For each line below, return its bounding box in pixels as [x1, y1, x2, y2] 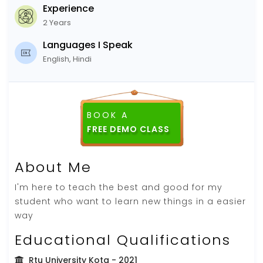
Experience [43, 1, 94, 15]
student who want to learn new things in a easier [15, 195, 246, 207]
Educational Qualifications [15, 230, 231, 249]
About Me [15, 157, 92, 177]
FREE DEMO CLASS [86, 123, 170, 135]
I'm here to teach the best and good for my [15, 181, 222, 193]
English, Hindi [43, 53, 92, 65]
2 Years [43, 16, 71, 28]
